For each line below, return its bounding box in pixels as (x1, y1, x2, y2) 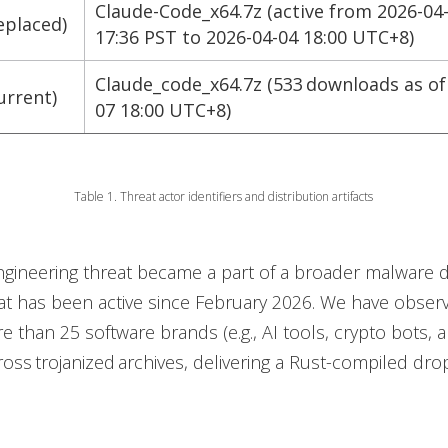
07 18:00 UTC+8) (94, 98, 234, 122)
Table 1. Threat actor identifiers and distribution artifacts (74, 188, 374, 205)
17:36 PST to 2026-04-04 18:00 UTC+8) (94, 25, 417, 49)
